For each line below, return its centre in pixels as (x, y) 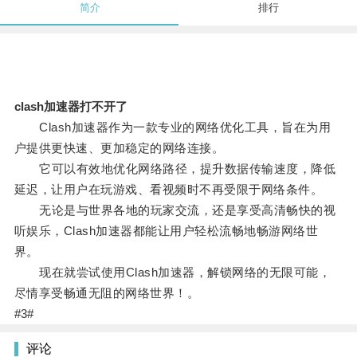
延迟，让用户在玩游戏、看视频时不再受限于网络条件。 (169, 190)
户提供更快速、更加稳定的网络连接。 (119, 148)
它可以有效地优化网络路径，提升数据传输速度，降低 (175, 169)
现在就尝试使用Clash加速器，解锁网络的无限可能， (173, 273)
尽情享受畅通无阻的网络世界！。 (107, 293)
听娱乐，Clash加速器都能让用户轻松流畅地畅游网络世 (166, 231)
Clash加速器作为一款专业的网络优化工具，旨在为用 (173, 127)
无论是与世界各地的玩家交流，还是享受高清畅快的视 (175, 210)
